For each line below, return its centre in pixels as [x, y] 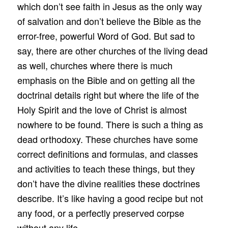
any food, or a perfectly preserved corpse [101, 212]
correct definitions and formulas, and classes [107, 153]
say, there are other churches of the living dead [112, 50]
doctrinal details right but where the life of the [108, 94]
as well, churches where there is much [95, 65]
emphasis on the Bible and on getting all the [106, 80]
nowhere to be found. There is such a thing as [110, 124]
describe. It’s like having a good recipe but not [110, 198]
